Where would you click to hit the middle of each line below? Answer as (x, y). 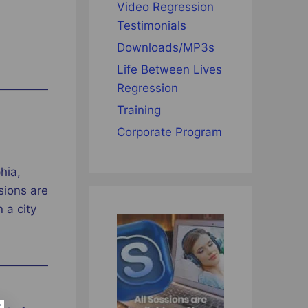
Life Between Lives (169, 70)
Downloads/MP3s (166, 48)
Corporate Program (169, 132)
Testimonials (152, 26)
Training (139, 110)
